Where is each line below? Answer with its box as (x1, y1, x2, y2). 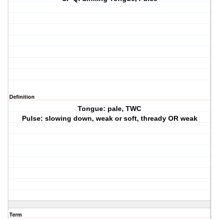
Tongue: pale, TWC (78, 105, 142, 113)
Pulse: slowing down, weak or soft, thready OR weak (22, 114, 197, 123)
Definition (9, 94, 35, 100)
